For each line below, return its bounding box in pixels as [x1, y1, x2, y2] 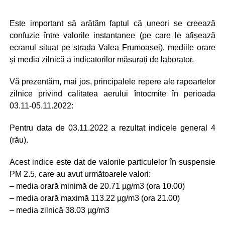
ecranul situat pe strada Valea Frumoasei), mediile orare [9, 43, 216, 52]
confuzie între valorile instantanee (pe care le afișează [9, 31, 216, 40]
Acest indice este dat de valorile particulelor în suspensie [9, 157, 216, 166]
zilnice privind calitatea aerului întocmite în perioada [9, 89, 216, 98]
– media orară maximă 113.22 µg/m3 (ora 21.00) [9, 193, 180, 202]
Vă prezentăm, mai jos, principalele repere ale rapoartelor [9, 77, 216, 86]
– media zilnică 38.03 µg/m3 [9, 205, 109, 214]
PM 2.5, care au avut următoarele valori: [9, 169, 151, 178]
